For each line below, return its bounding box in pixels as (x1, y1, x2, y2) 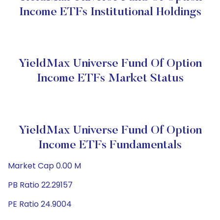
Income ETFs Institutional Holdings (19, 6, 201, 18)
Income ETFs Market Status (36, 73, 184, 84)
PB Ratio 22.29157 (8, 179, 73, 191)
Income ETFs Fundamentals (38, 139, 182, 151)
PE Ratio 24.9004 (8, 198, 72, 210)
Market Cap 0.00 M (8, 160, 81, 171)
